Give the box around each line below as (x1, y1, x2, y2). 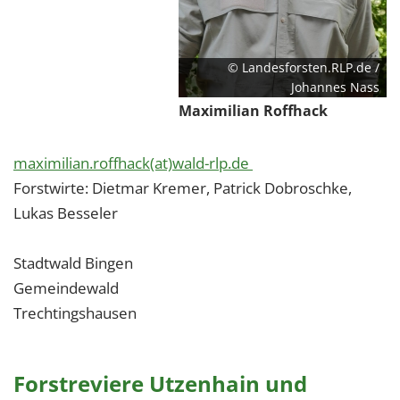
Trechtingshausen (13, 303, 137, 323)
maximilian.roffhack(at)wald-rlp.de (13, 153, 253, 173)
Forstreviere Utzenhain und (13, 369, 307, 398)
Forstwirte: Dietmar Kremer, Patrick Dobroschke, (13, 178, 352, 198)
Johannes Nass (291, 79, 379, 96)
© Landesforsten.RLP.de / (228, 59, 379, 76)
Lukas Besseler (13, 203, 118, 223)
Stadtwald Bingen (13, 253, 133, 273)
